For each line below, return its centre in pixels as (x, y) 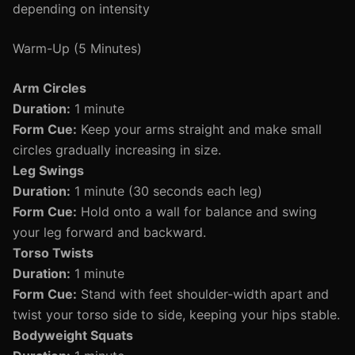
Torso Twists (53, 253)
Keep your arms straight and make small (199, 129)
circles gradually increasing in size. (117, 150)
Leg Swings (48, 170)
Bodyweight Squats (73, 335)
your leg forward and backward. (109, 232)
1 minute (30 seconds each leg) (166, 191)
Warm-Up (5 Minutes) (77, 48)
